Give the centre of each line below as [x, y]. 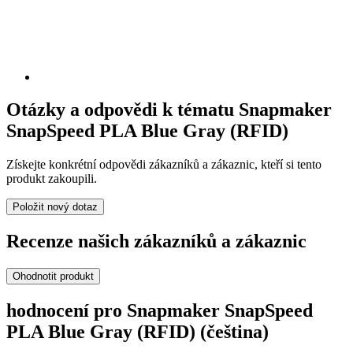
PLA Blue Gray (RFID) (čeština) [137, 332]
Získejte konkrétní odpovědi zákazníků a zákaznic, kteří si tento [164, 165]
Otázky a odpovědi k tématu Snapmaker [169, 110]
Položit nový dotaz [55, 207]
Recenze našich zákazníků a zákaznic [156, 242]
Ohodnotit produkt [53, 277]
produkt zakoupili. [52, 179]
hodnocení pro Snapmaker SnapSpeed [160, 311]
